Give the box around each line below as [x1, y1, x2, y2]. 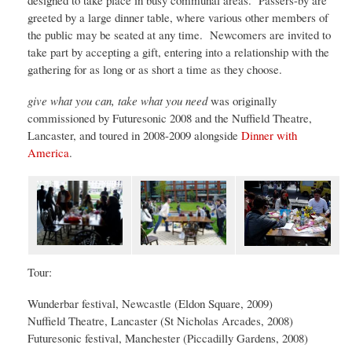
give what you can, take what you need [27, 93, 207, 109]
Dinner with [241, 127, 297, 144]
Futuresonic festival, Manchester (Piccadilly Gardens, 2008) [27, 330, 308, 346]
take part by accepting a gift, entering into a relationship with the [27, 44, 329, 60]
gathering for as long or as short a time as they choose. [27, 61, 282, 78]
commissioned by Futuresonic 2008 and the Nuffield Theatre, [27, 110, 312, 126]
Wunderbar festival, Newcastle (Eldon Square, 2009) [27, 295, 273, 312]
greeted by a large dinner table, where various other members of [27, 9, 328, 26]
